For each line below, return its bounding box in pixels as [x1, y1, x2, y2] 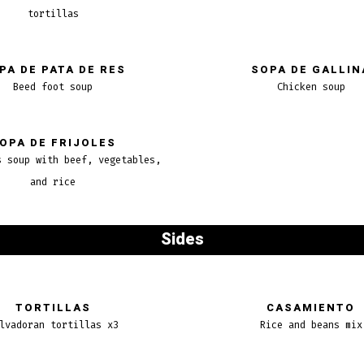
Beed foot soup [13, 80, 93, 93]
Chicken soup [276, 80, 345, 93]
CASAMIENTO [266, 300, 356, 315]
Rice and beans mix [259, 318, 362, 331]
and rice [30, 175, 76, 188]
